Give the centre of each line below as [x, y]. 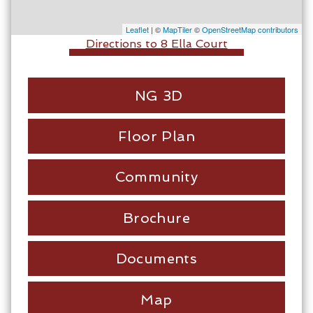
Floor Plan [156, 136]
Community [156, 177]
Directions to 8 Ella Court [156, 44]
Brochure [156, 218]
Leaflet [137, 30]
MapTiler [177, 30]
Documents [156, 259]
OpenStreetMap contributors [250, 30]
